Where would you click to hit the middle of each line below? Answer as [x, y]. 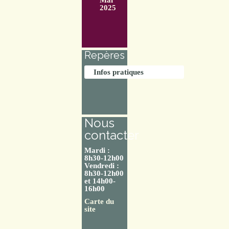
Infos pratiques [119, 72]
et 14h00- [100, 181]
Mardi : [97, 150]
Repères [105, 55]
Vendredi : [102, 165]
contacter [112, 135]
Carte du [99, 201]
